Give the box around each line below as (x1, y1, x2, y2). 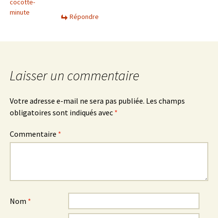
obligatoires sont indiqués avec (10, 107, 114, 117)
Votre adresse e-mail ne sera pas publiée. (10, 95, 145, 106)
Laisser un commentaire (10, 66, 139, 84)
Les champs (146, 95, 185, 106)
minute (10, 7, 30, 17)
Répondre (70, 12, 99, 21)
